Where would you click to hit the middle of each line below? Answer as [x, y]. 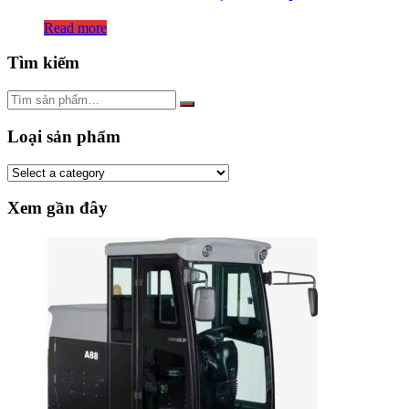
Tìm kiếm [43, 63]
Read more [75, 27]
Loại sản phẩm [64, 136]
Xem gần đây [58, 208]
